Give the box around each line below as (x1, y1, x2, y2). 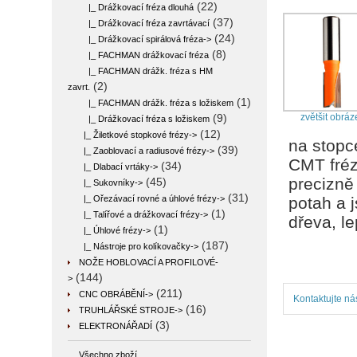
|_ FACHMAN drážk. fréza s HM (79, 66, 213, 76)
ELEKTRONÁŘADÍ (79, 321, 152, 331)
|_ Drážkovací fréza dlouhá (79, 2, 194, 12)
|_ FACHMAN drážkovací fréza (79, 50, 209, 60)
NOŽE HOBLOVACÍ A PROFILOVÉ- (79, 257, 218, 267)
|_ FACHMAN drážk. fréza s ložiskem (79, 98, 233, 108)
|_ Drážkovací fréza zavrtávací (79, 18, 210, 28)
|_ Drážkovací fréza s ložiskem (79, 114, 210, 124)
